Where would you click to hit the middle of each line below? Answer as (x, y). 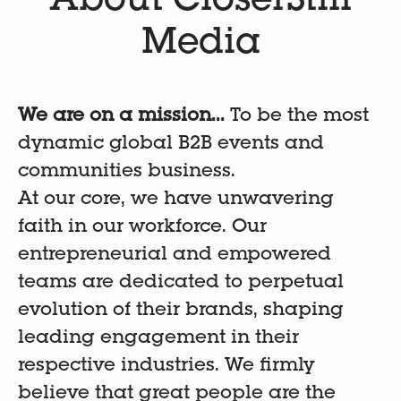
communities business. (129, 172)
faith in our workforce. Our (142, 228)
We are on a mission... (124, 117)
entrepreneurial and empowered (175, 256)
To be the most (299, 117)
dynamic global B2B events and (171, 145)
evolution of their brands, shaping (181, 311)
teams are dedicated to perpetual (181, 283)
